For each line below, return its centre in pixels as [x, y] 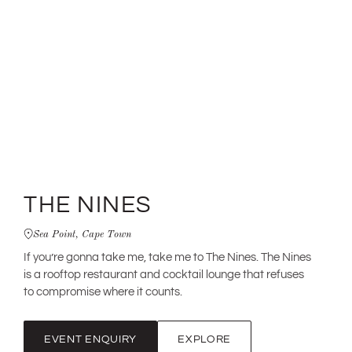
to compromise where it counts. [103, 292]
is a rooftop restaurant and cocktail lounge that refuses [164, 275]
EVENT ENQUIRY [91, 339]
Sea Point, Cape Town [82, 233]
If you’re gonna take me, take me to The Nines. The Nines [167, 257]
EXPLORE [205, 339]
